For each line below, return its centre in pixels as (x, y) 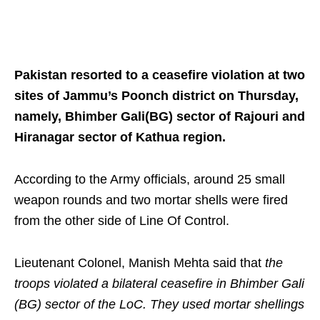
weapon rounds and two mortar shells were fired (151, 200)
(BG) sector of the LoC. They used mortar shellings (159, 305)
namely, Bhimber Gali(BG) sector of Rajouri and (160, 117)
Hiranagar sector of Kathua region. (120, 137)
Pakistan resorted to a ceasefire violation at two (160, 75)
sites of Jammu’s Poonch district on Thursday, (156, 96)
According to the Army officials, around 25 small (150, 180)
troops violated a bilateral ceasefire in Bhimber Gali (159, 284)
